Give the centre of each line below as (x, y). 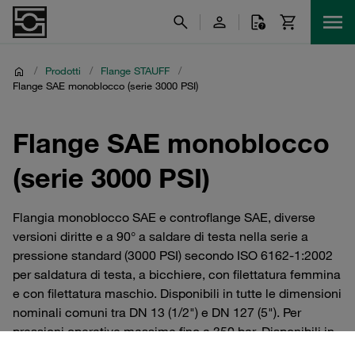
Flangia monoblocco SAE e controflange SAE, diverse (164, 217)
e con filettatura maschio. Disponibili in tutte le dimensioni (177, 293)
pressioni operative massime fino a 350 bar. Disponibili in (174, 331)
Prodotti (63, 71)
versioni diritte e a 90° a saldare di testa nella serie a (160, 236)
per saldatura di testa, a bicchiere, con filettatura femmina (177, 274)
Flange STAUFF (135, 71)
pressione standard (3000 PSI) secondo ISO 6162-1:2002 (173, 255)
